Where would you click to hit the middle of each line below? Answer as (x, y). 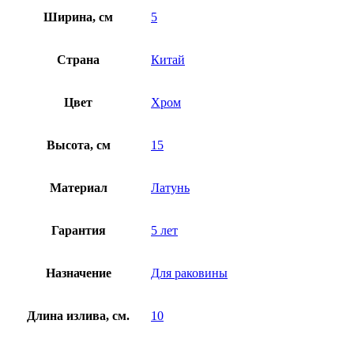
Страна (78, 59)
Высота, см (78, 145)
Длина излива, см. (78, 315)
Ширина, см (78, 17)
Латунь (170, 187)
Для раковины (189, 273)
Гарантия (78, 230)
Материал (78, 187)
